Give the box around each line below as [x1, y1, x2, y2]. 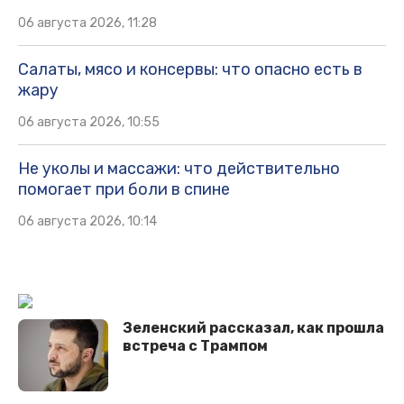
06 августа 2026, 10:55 [18, 115, 160, 131]
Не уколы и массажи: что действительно [18, 159, 340, 179]
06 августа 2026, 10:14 [18, 214, 157, 230]
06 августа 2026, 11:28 [18, 15, 157, 32]
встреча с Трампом [123, 337, 268, 355]
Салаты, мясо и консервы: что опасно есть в [18, 60, 363, 80]
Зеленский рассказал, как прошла [123, 319, 384, 337]
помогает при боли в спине [18, 179, 230, 200]
